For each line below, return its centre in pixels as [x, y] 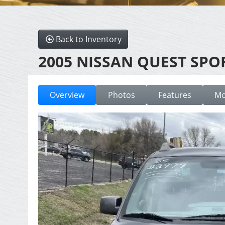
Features [175, 95]
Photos [121, 95]
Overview [67, 95]
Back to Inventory [89, 39]
